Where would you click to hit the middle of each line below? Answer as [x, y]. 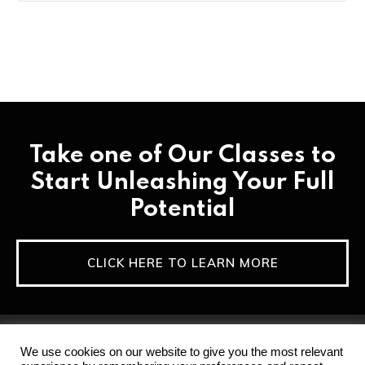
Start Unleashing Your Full [182, 182]
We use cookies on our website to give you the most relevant [182, 352]
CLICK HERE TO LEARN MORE [182, 262]
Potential [182, 209]
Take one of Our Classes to [182, 156]
